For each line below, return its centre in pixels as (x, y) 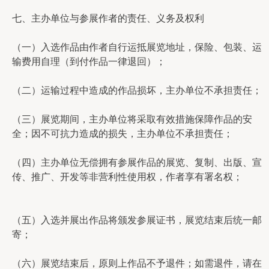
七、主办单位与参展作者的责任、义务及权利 (108, 18)
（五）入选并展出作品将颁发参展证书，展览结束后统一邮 (137, 220)
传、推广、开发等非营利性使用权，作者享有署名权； (127, 177)
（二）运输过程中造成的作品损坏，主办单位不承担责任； (137, 90)
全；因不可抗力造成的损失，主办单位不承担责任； (122, 134)
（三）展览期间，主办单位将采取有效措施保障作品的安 (132, 119)
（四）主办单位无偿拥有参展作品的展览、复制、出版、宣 (137, 162)
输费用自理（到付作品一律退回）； (89, 62)
